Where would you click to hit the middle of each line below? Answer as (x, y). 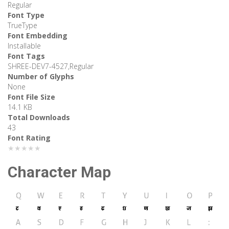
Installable (24, 46)
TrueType (22, 26)
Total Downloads (39, 118)
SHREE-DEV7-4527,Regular (51, 66)
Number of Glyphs (41, 77)
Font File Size (31, 97)
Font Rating (29, 138)
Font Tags (26, 56)
